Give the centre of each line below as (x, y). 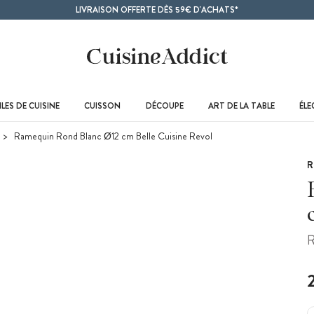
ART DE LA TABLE (241, 105)
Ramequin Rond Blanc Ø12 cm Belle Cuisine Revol (112, 136)
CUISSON (103, 105)
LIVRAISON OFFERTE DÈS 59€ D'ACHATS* (157, 9)
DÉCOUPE (164, 105)
